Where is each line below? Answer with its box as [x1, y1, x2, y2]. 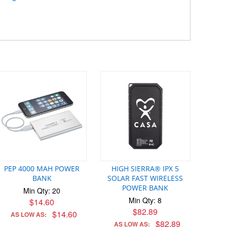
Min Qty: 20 [23, 185, 61, 196]
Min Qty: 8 [129, 195, 162, 205]
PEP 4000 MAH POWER [4, 163, 80, 173]
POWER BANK [122, 182, 169, 193]
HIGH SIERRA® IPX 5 [111, 163, 179, 173]
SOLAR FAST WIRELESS [107, 173, 183, 183]
